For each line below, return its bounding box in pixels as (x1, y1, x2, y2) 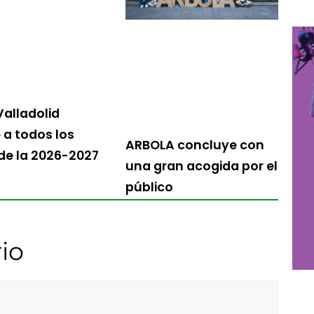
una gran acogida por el (125, 157, 278, 175)
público (125, 178, 174, 196)
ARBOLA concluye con (125, 136, 265, 153)
